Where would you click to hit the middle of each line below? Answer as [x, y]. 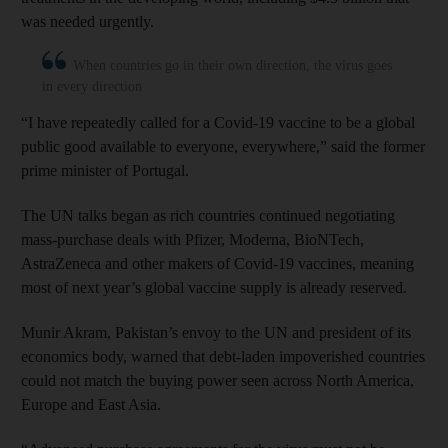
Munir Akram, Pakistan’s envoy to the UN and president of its [216, 332]
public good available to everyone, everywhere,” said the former [223, 146]
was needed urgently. [87, 21]
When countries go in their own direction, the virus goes [232, 65]
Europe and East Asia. [91, 404]
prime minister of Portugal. [105, 170]
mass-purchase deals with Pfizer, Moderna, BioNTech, [192, 239]
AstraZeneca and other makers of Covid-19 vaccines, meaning [217, 263]
